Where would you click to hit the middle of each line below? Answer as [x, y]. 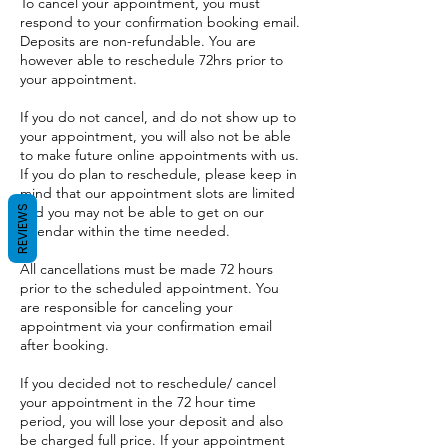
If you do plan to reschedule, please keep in [158, 174]
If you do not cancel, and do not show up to [158, 117]
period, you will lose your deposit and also [151, 421]
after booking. [64, 345]
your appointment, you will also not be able [155, 136]
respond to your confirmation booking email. [160, 22]
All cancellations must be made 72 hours [146, 269]
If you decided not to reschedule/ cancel [148, 383]
